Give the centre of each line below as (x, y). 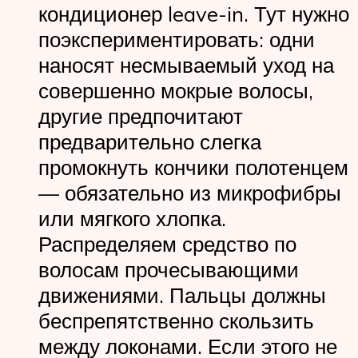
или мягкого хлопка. (132, 218)
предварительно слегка (150, 141)
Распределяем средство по (167, 243)
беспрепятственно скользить (176, 320)
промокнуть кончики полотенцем (193, 167)
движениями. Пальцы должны (182, 294)
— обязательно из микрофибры (190, 192)
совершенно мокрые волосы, (176, 90)
